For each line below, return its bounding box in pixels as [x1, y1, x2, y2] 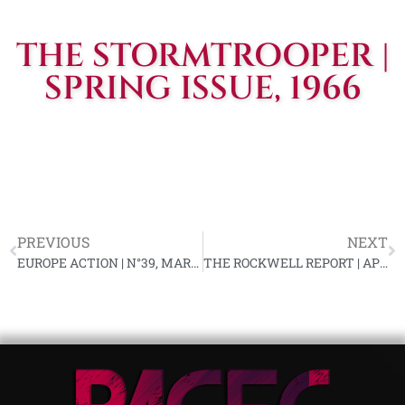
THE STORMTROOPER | [15, 33, 390, 78]
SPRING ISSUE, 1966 [43, 66, 362, 110]
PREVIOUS [17, 231, 89, 251]
